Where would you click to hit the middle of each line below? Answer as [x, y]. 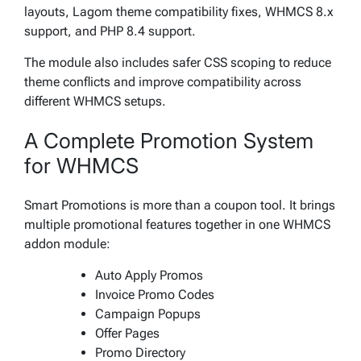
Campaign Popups [148, 313]
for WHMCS [81, 166]
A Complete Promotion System [169, 141]
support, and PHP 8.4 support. [110, 31]
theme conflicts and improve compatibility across [163, 81]
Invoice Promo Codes [155, 294]
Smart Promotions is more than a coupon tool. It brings [180, 205]
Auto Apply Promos [149, 275]
